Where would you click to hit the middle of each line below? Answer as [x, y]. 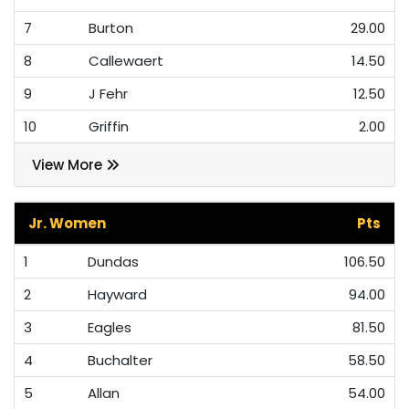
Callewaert [126, 60]
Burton [111, 27]
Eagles [110, 328]
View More [68, 164]
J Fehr [108, 93]
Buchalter [120, 361]
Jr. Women [67, 224]
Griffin [109, 126]
